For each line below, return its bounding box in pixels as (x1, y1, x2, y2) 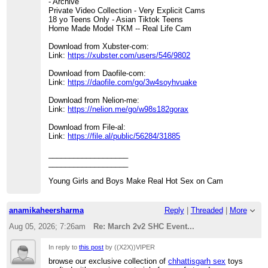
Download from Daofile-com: (48, 69, 147, 78)
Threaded (190, 205, 223, 215)
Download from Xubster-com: (48, 42, 150, 51)
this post (79, 243, 104, 251)
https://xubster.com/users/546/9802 (68, 51, 191, 60)
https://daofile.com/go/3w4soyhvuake (68, 78, 197, 87)
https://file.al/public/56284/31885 (68, 132, 181, 141)
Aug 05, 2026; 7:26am (8, 221, 86, 231)
